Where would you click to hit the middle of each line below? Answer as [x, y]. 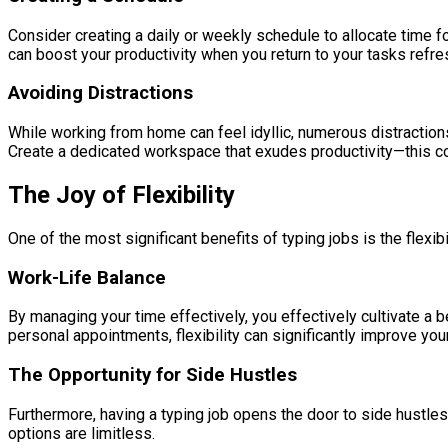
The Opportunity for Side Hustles [152, 375]
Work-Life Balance [87, 277]
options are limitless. [81, 433]
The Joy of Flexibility [121, 194]
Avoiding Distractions [100, 93]
